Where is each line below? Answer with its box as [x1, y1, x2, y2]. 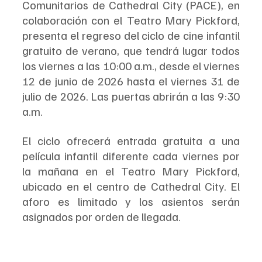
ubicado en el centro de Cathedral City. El [22, 178, 240, 194]
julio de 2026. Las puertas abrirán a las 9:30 [22, 88, 240, 104]
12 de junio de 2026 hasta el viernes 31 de [22, 73, 240, 88]
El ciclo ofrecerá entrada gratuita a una [22, 132, 240, 148]
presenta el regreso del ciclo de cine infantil [22, 27, 240, 43]
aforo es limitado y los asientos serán [22, 193, 240, 209]
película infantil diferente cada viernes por [22, 147, 240, 163]
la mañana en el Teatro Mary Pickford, [22, 163, 240, 178]
